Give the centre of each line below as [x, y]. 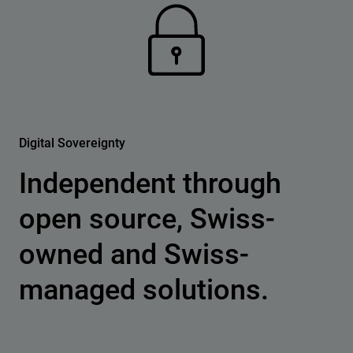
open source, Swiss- [147, 219]
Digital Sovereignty [72, 143]
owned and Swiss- [134, 254]
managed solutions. [144, 290]
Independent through [150, 183]
